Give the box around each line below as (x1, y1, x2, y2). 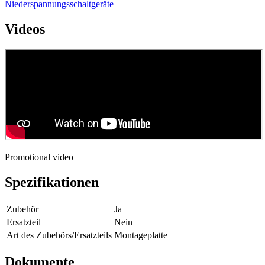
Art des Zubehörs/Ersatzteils (7, 230, 112, 240)
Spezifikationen (5, 174, 99, 190)
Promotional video (5, 151, 73, 162)
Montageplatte (114, 230, 167, 240)
